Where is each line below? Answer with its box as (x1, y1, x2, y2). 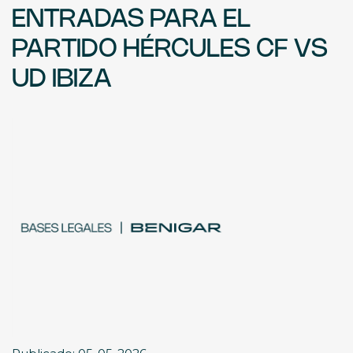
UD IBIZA (12, 67, 112, 91)
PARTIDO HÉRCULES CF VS (12, 37, 328, 61)
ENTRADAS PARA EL (12, 7, 251, 32)
